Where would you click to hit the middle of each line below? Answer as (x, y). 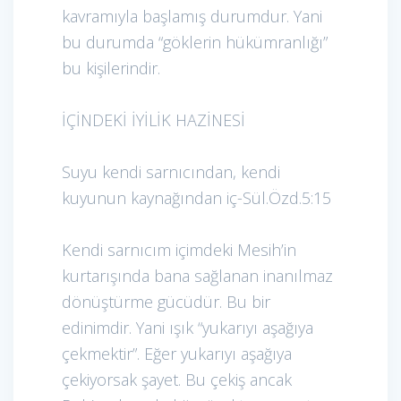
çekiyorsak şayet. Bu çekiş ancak (177, 379)
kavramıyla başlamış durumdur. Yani (192, 16)
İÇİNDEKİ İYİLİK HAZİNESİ (154, 119)
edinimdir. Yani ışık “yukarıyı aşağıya (188, 327)
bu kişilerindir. (113, 68)
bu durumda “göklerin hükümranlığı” (195, 42)
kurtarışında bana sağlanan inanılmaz (197, 275)
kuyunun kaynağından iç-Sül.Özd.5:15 (196, 197)
